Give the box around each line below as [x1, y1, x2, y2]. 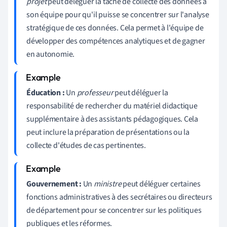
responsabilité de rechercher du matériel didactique [26, 100, 198, 111]
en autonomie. [26, 48, 75, 60]
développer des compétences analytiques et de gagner [26, 35, 205, 47]
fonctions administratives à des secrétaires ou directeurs [26, 191, 212, 203]
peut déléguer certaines [121, 178, 201, 190]
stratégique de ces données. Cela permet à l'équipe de [26, 22, 204, 33]
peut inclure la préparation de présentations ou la [26, 126, 190, 138]
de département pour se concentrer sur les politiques [26, 204, 202, 216]
